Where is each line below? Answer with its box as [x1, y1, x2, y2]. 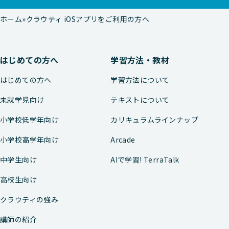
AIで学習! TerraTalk [110, 154, 179, 165]
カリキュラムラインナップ [110, 114, 198, 125]
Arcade [110, 134, 135, 145]
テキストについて [110, 95, 170, 105]
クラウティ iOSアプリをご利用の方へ [26, 14, 150, 24]
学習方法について [110, 75, 170, 85]
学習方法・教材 [110, 54, 169, 66]
